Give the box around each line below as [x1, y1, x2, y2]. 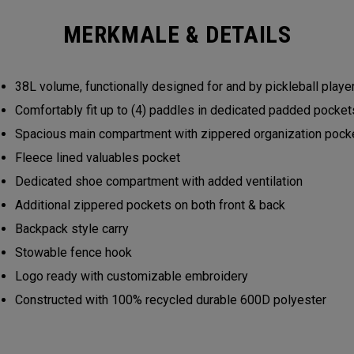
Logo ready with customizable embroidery [15, 269, 253, 284]
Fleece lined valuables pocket [15, 150, 185, 165]
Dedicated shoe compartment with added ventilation [15, 174, 307, 189]
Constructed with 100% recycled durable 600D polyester [15, 292, 331, 307]
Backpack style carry [15, 221, 134, 236]
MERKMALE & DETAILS [62, 21, 292, 48]
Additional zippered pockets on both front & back [15, 198, 290, 213]
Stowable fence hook [15, 245, 138, 260]
